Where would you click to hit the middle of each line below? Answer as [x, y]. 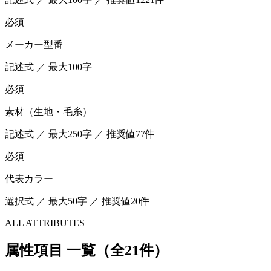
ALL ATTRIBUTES [45, 223]
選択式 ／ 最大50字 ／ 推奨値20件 [77, 201]
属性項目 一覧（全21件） [87, 250]
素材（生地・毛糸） [48, 111]
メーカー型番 [34, 44]
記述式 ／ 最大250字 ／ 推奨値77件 [80, 134]
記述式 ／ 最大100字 [48, 67]
